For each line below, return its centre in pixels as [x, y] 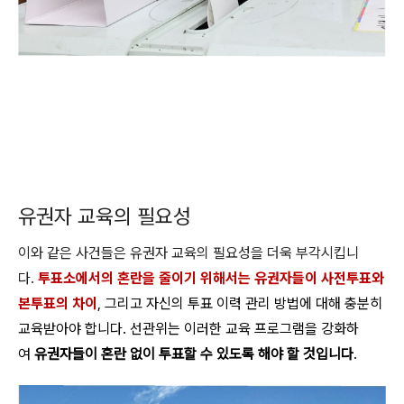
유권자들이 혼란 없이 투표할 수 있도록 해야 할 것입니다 [194, 354]
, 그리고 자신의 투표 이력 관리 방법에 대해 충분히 [240, 303]
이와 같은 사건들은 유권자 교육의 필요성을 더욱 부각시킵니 [188, 253]
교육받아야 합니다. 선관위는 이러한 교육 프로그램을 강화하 [188, 329]
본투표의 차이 [58, 303]
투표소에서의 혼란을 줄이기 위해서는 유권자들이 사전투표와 [211, 278]
